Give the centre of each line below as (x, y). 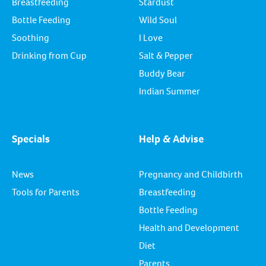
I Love (151, 37)
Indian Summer (170, 91)
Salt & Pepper (166, 55)
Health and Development (189, 227)
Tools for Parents (46, 192)
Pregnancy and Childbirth (191, 174)
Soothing (31, 37)
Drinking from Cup (49, 55)
